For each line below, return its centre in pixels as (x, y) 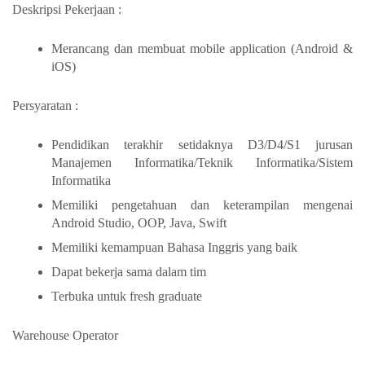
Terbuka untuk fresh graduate (127, 296)
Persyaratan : (45, 105)
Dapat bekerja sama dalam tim (129, 271)
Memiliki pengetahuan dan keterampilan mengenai (202, 204)
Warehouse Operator (65, 335)
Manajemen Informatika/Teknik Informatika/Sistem (202, 162)
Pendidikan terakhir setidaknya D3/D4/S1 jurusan (202, 144)
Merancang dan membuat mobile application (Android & (202, 48)
